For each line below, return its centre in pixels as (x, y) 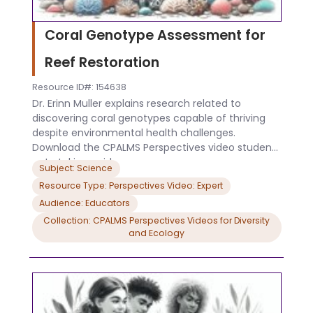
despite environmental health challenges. (133, 132)
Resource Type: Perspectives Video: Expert (131, 186)
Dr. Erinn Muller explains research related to (136, 103)
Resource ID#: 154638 (79, 87)
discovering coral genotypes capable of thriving (148, 118)
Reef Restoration (103, 63)
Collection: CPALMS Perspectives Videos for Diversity (156, 221)
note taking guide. (76, 162)
